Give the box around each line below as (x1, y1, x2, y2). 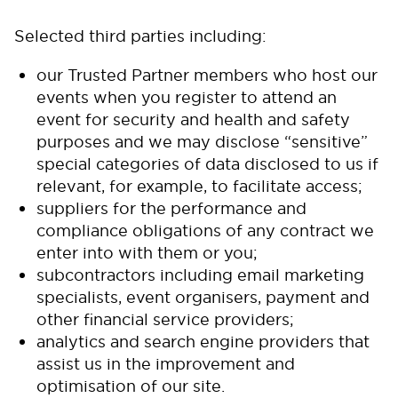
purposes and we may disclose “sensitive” (36, 131, 368, 152)
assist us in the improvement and (36, 354, 295, 374)
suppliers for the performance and (36, 198, 306, 219)
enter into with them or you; (36, 243, 258, 263)
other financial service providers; (36, 309, 294, 330)
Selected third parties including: (14, 26, 267, 46)
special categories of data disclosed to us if (36, 154, 378, 174)
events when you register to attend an (36, 87, 337, 107)
